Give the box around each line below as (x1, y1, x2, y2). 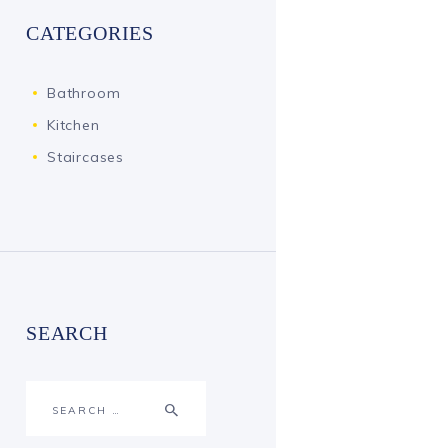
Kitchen (47, 115, 100, 134)
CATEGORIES (26, 22, 154, 44)
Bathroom (47, 83, 121, 102)
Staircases (47, 147, 124, 166)
